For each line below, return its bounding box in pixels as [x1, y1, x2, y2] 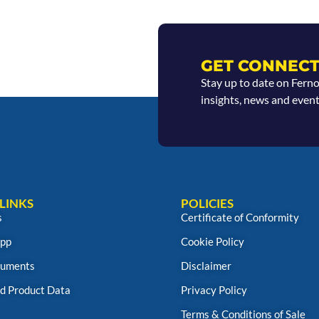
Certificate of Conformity [181, 211, 299, 224]
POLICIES [181, 196, 234, 211]
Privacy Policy [181, 283, 247, 296]
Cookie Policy [181, 235, 244, 248]
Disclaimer [181, 259, 231, 272]
